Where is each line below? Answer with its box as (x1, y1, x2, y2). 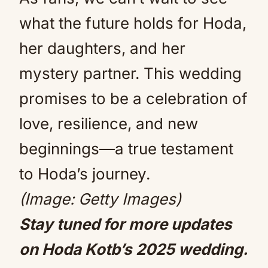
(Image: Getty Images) (19, 190, 190, 208)
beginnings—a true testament (19, 139, 233, 158)
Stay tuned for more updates (19, 215, 232, 233)
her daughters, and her (19, 39, 185, 57)
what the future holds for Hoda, (19, 14, 246, 32)
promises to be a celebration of (19, 89, 248, 108)
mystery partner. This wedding (19, 64, 242, 83)
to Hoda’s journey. (19, 165, 150, 183)
